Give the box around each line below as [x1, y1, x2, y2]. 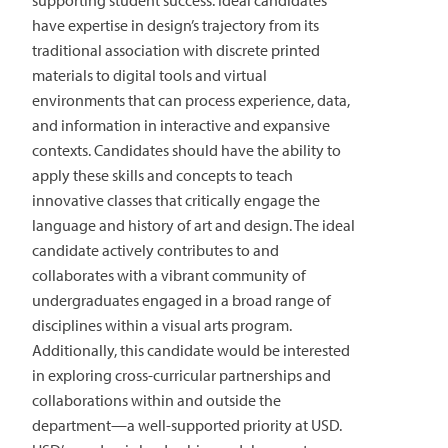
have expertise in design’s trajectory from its [32, 15, 319, 36]
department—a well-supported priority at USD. [32, 415, 342, 436]
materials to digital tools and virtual [32, 65, 267, 86]
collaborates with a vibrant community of [32, 265, 306, 286]
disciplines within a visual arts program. [32, 315, 292, 336]
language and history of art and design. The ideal [32, 215, 355, 236]
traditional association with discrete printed [32, 40, 320, 61]
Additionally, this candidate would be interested [32, 340, 350, 361]
